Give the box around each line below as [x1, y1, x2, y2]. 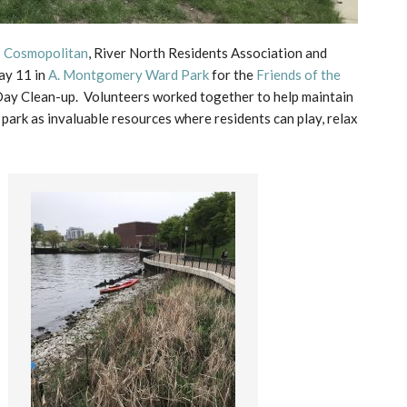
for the [209, 65, 256, 83]
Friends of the [256, 65, 341, 83]
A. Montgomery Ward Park [48, 65, 209, 83]
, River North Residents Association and [88, 44, 327, 61]
